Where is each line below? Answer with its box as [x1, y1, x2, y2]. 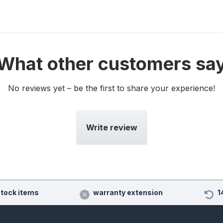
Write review [86, 122, 137, 133]
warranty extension [93, 188, 163, 197]
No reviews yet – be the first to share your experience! [8, 83, 215, 94]
